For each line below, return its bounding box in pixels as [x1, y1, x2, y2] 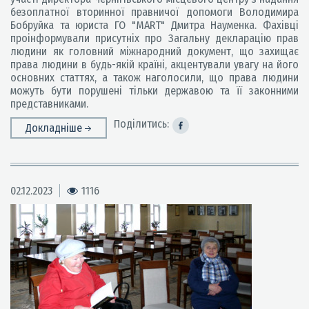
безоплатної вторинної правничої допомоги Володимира [10, 6, 299, 19]
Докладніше [26, 121, 85, 134]
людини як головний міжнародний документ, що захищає [10, 45, 299, 58]
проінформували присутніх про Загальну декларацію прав [10, 32, 299, 45]
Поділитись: [114, 117, 169, 130]
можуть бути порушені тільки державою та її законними [10, 84, 299, 97]
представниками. [10, 97, 88, 110]
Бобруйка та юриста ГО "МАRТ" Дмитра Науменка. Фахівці [10, 19, 299, 32]
